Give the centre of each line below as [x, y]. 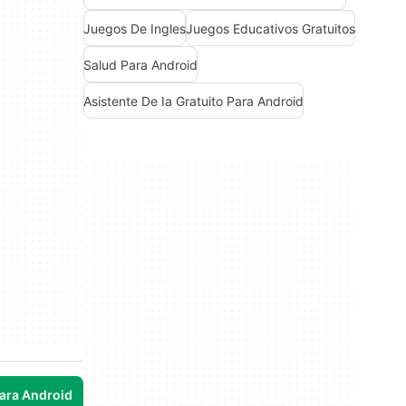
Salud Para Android [140, 64]
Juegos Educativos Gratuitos [271, 28]
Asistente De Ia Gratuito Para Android [193, 101]
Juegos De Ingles [135, 28]
